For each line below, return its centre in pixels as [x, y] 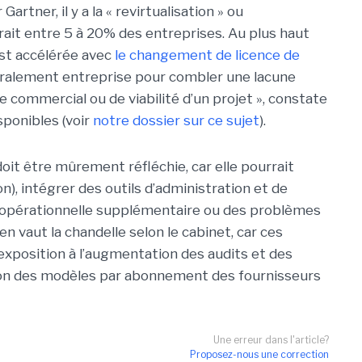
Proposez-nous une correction [259, 354]
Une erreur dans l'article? [271, 340]
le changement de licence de [207, 55]
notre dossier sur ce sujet [176, 120]
